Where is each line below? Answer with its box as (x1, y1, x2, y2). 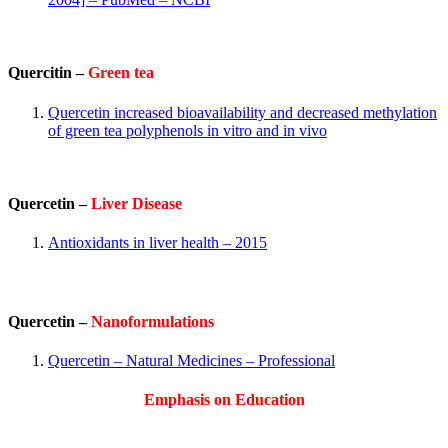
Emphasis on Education (143, 391, 305, 409)
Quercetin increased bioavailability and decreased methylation (48, 103, 437, 121)
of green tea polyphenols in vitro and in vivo (48, 121, 327, 139)
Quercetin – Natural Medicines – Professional (48, 352, 335, 370)
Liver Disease (91, 194, 182, 212)
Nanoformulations (91, 312, 214, 330)
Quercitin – (8, 64, 88, 82)
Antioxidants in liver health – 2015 (48, 234, 267, 252)
